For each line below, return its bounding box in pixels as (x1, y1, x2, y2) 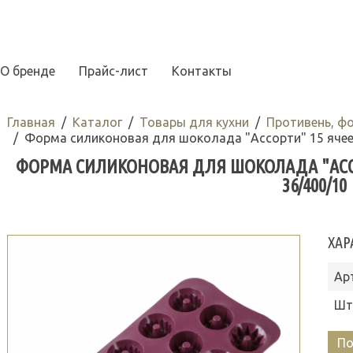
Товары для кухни (139, 115, 249, 129)
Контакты (172, 64, 232, 78)
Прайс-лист (79, 64, 148, 78)
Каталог (72, 115, 122, 129)
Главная (6, 115, 55, 129)
